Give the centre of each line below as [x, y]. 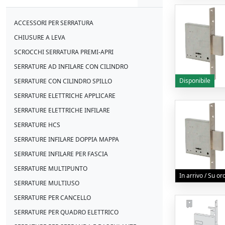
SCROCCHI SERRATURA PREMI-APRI [64, 52]
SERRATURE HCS [37, 125]
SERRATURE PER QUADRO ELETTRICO [66, 212]
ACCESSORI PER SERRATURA [54, 23]
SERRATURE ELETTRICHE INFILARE [62, 110]
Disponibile [195, 80]
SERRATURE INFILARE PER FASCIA [61, 154]
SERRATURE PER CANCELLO [52, 198]
